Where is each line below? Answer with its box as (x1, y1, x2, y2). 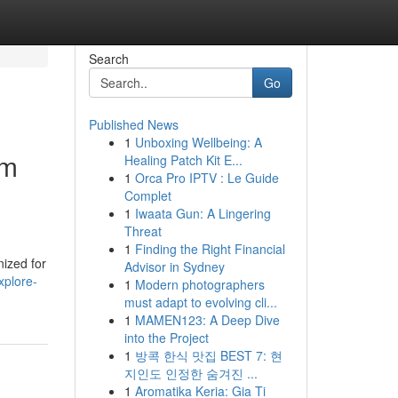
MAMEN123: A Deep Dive (134, 311, 280, 329)
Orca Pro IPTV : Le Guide (134, 169, 279, 187)
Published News (88, 115, 179, 133)
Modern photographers (134, 275, 265, 293)
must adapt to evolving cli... (123, 293, 277, 311)
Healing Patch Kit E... (123, 151, 243, 169)
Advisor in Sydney (123, 258, 225, 275)
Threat (123, 222, 162, 240)
